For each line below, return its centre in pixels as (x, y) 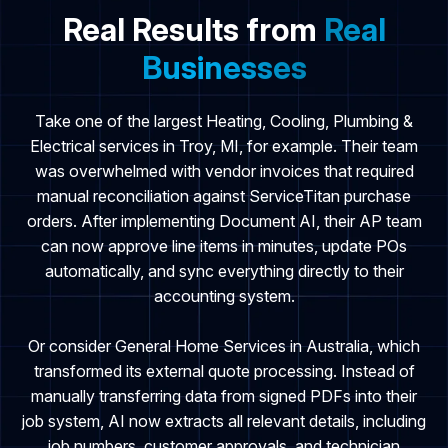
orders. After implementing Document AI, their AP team (224, 221)
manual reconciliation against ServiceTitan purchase (224, 196)
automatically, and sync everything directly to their (224, 271)
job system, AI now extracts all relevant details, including (224, 421)
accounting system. (224, 296)
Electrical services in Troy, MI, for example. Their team (224, 146)
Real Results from (193, 30)
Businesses (224, 68)
